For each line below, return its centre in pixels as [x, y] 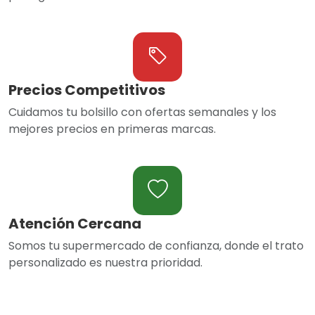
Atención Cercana [75, 223]
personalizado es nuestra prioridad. [105, 262]
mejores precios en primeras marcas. [112, 129]
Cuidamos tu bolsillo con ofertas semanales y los [142, 112]
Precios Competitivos [87, 90]
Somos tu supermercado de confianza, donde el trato [156, 245]
